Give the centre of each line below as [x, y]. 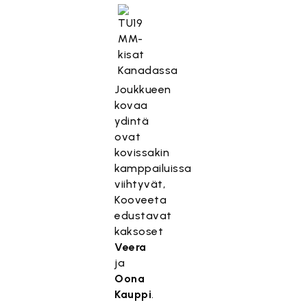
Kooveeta [141, 200]
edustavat [143, 216]
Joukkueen [143, 89]
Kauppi [133, 294]
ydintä [132, 121]
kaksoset [139, 231]
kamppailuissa [153, 168]
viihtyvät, [140, 184]
